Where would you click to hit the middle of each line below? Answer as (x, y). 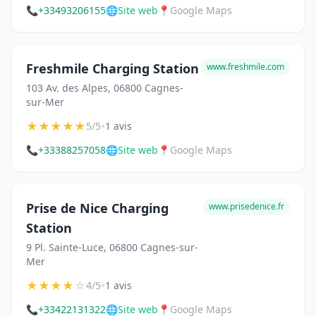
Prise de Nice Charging (97, 208)
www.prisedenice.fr (247, 207)
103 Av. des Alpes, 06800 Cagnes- (105, 88)
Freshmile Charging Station (113, 69)
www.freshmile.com (245, 67)
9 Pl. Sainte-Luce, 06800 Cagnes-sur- (112, 248)
